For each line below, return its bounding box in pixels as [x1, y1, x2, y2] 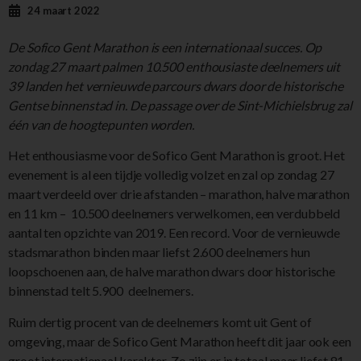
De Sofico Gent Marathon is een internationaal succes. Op [8, 39, 322, 55]
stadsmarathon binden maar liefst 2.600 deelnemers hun [8, 244, 310, 260]
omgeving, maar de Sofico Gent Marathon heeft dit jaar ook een [8, 333, 351, 349]
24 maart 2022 [27, 3, 100, 17]
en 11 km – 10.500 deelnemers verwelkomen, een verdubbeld [8, 205, 341, 222]
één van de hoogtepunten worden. [8, 116, 194, 132]
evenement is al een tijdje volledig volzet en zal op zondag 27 [8, 167, 334, 183]
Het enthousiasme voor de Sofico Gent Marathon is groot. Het [8, 147, 346, 164]
